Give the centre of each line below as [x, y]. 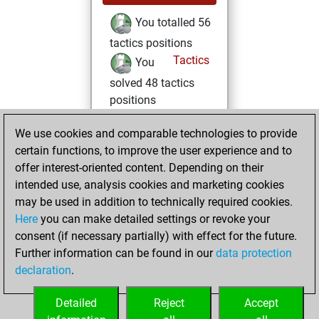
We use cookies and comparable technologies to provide [156, 134]
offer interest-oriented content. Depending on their [139, 168]
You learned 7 [168, 234]
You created [163, 273]
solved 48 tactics [152, 83]
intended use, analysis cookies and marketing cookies [150, 185]
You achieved [167, 120]
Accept [261, 303]
